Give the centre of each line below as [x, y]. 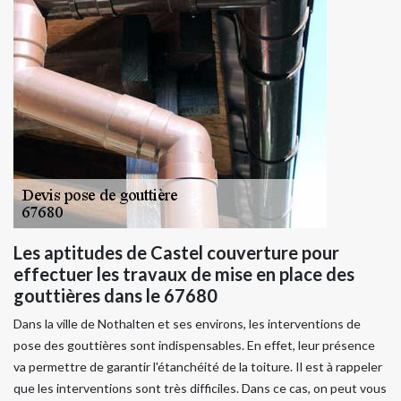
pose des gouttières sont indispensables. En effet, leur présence [194, 345]
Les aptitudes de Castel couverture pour [176, 252]
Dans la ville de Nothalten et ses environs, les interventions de [187, 323]
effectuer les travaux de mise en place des [184, 273]
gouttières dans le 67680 [115, 295]
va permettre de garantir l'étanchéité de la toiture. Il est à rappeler [198, 366]
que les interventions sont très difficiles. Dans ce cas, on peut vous [200, 388]
